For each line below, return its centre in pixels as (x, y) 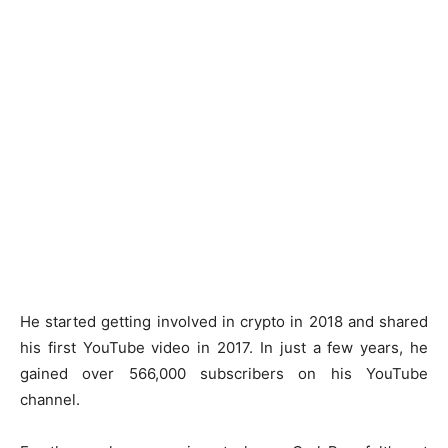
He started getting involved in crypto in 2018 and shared (224, 321)
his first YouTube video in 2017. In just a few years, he (224, 347)
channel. (50, 399)
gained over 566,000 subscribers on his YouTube (224, 373)
